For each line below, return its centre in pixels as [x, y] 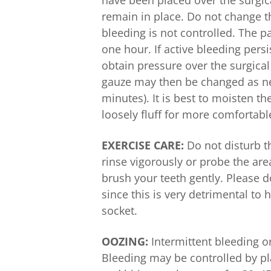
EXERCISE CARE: [143, 145]
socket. [119, 211]
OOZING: [125, 241]
